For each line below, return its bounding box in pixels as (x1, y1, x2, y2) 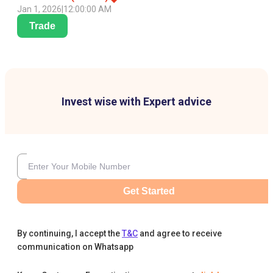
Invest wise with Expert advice (62, 95, 211, 108)
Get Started (122, 186, 175, 197)
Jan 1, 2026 (17, 4, 62, 15)
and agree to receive (140, 229, 222, 239)
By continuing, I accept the (17, 229, 120, 239)
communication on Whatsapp (17, 242, 133, 252)
